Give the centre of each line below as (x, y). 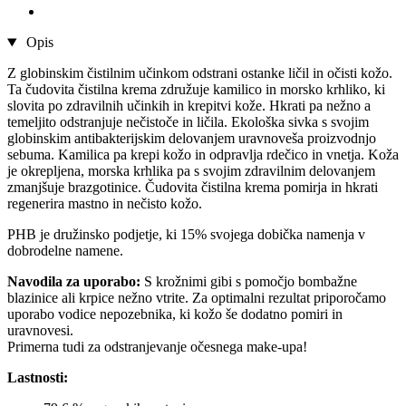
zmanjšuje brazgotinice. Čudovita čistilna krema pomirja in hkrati (193, 188)
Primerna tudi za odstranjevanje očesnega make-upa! (157, 347)
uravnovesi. (40, 331)
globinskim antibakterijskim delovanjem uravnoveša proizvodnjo (192, 139)
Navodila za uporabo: (76, 282)
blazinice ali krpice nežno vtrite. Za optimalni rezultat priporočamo (197, 298)
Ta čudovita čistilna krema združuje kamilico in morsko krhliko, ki (196, 90)
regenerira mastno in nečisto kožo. (105, 204)
